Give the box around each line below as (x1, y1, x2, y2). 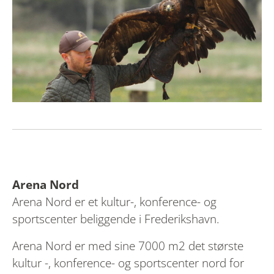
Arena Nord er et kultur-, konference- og (12, 194, 217, 210)
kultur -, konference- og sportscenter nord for (12, 255, 244, 272)
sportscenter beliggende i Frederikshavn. (12, 211, 220, 228)
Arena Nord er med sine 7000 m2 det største (12, 238, 243, 254)
